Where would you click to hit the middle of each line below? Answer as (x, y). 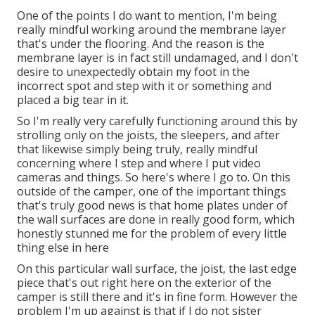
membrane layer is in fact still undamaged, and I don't (157, 58)
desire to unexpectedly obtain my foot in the (133, 72)
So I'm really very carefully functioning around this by (157, 121)
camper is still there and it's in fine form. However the (157, 297)
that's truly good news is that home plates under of (152, 206)
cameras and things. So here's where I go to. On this (154, 178)
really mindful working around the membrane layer (152, 30)
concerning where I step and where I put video (139, 163)
